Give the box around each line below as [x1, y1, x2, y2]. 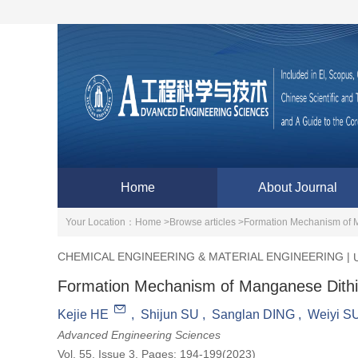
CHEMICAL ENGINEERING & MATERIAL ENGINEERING [58, 249, 344, 263]
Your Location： [66, 217, 135, 228]
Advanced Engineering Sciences [58, 328, 221, 341]
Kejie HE [58, 308, 109, 321]
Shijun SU [141, 308, 199, 321]
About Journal [257, 181, 337, 194]
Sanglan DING [212, 308, 295, 321]
